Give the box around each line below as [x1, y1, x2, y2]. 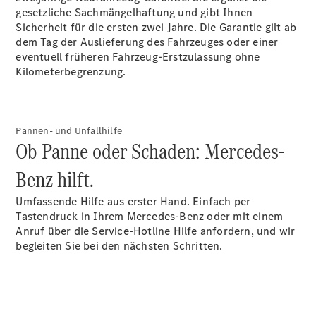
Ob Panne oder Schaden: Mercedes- [16, 136, 286, 166]
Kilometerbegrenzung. [16, 64, 126, 79]
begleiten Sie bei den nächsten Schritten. [16, 238, 226, 253]
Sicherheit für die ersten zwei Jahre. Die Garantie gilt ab [16, 20, 297, 35]
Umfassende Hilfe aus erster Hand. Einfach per [16, 194, 251, 209]
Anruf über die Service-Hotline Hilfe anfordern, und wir [16, 224, 296, 238]
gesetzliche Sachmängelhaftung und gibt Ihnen [16, 5, 253, 20]
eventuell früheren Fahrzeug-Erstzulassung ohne [16, 49, 260, 64]
